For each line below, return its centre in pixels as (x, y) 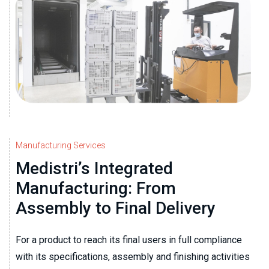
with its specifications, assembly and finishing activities (133, 257)
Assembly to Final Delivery (116, 208)
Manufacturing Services (61, 146)
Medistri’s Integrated (94, 169)
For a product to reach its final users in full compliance (129, 240)
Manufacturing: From (96, 189)
